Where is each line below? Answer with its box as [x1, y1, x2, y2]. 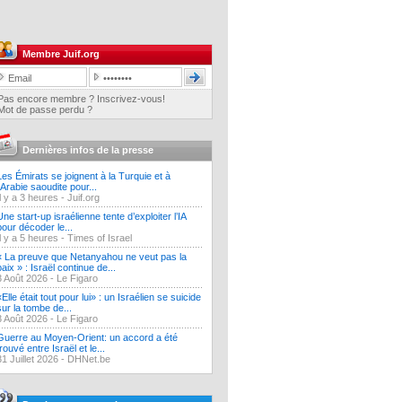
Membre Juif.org [22, 48, 100, 59]
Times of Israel [67, 232, 132, 243]
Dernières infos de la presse [22, 144, 153, 155]
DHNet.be [67, 354, 110, 364]
